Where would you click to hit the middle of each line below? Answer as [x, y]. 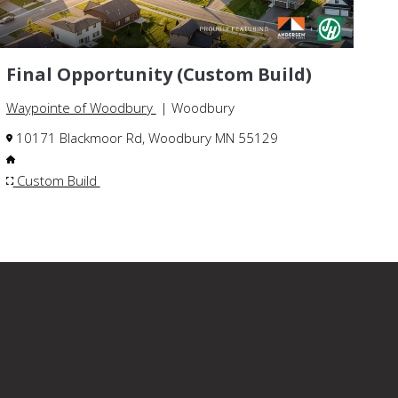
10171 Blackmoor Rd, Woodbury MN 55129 [145, 137]
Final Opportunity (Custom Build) [159, 74]
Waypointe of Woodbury [81, 107]
